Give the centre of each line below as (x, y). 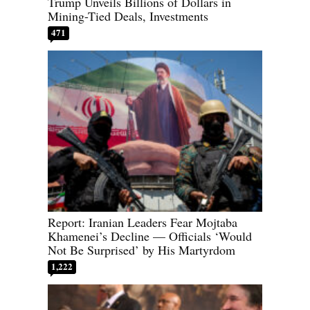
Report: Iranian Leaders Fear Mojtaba (143, 222)
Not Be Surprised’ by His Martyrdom (142, 249)
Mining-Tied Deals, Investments (128, 16)
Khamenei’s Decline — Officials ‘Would (150, 236)
